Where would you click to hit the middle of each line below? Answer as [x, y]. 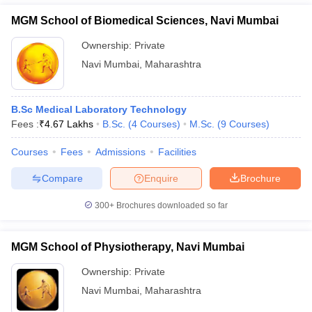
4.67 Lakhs [69, 124]
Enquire [161, 178]
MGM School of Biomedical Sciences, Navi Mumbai [145, 21]
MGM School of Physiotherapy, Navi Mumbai [128, 247]
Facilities [177, 152]
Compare [62, 178]
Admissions [120, 152]
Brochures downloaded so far [171, 205]
